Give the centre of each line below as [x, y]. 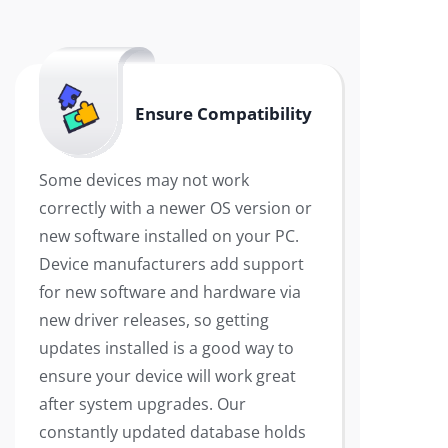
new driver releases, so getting [154, 320]
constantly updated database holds [172, 432]
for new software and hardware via [170, 292]
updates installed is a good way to [166, 348]
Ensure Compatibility [223, 113]
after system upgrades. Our [142, 404]
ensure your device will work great [167, 376]
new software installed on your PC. [169, 236]
